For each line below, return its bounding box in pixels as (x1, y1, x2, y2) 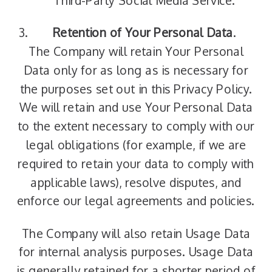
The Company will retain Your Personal (28, 44, 244, 59)
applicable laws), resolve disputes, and (30, 175, 242, 190)
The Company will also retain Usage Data (21, 226, 251, 241)
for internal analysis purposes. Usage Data (18, 245, 254, 259)
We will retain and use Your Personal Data (19, 100, 253, 115)
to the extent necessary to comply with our (17, 118, 255, 134)
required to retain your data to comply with (18, 156, 254, 171)
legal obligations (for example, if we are (25, 137, 246, 152)
